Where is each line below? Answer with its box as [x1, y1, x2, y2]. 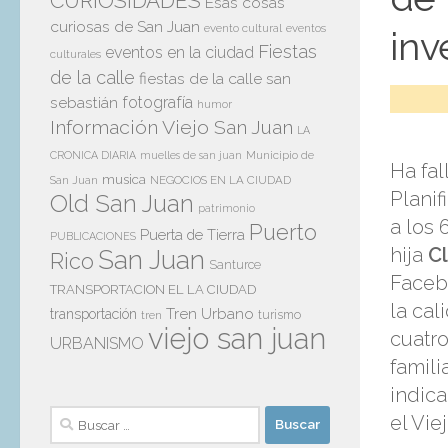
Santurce [209, 257, 261, 272]
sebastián [50, 92, 118, 112]
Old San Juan [50, 189, 194, 218]
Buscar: [49, 407, 99, 426]
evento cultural [204, 20, 282, 35]
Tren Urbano [166, 304, 254, 323]
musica [102, 171, 146, 187]
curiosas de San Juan [50, 16, 200, 36]
